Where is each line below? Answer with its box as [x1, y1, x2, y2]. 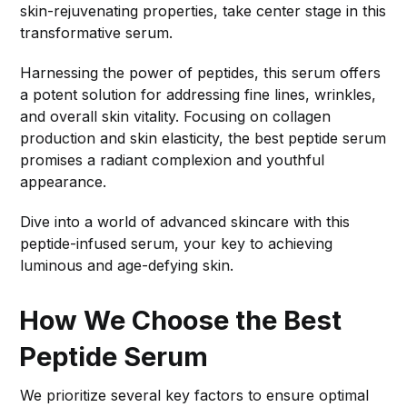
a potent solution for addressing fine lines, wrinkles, [20, 85, 377, 104]
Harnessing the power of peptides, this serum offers [20, 64, 382, 83]
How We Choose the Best [19, 304, 342, 337]
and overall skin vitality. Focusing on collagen [20, 107, 332, 126]
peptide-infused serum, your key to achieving [20, 234, 333, 253]
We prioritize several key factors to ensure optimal [20, 386, 370, 405]
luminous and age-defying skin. [20, 256, 234, 275]
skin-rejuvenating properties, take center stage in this [20, 2, 387, 21]
